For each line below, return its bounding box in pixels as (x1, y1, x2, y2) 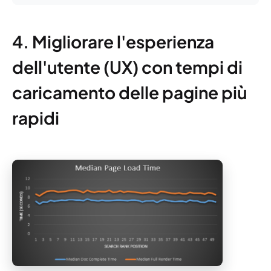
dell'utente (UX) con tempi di (12, 56, 243, 77)
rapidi (12, 106, 59, 128)
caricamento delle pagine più (12, 81, 247, 103)
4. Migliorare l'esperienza (12, 30, 214, 52)
